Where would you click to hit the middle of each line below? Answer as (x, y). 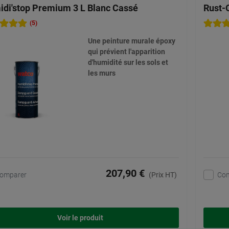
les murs (101, 73)
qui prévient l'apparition (126, 52)
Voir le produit (80, 218)
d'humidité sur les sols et (128, 63)
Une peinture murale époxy (131, 41)
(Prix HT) (163, 175)
